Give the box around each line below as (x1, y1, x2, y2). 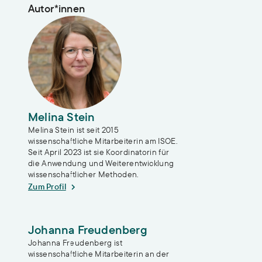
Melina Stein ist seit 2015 (28, 124, 119, 135)
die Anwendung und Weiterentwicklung (28, 157, 174, 168)
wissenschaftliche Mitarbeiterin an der (28, 248, 170, 259)
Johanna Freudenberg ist (28, 237, 123, 248)
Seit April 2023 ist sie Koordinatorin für (28, 146, 170, 157)
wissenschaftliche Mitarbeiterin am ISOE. (28, 135, 178, 146)
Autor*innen (28, 1, 85, 15)
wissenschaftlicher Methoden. (28, 168, 142, 180)
